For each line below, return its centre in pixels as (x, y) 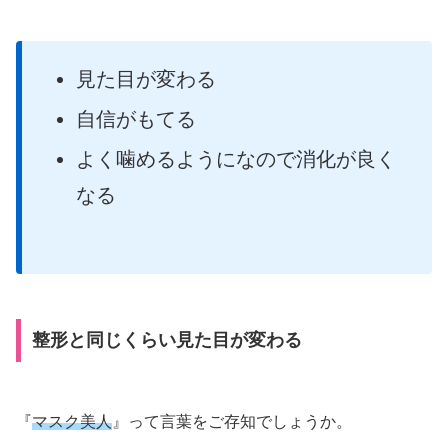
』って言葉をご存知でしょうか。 (232, 421)
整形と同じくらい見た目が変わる (166, 340)
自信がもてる (136, 118)
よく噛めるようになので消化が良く (236, 158)
